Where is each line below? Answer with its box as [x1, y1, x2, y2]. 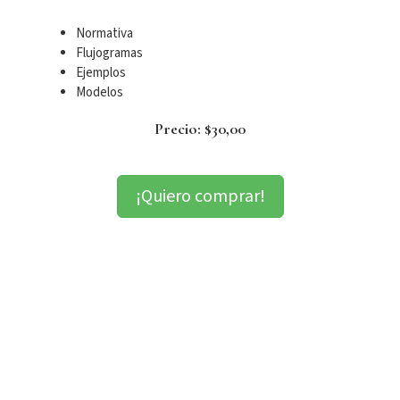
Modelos [76, 82, 123, 102]
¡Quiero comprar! [131, 183, 269, 209]
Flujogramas [76, 43, 143, 62]
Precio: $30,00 [154, 118, 246, 138]
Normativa [76, 23, 133, 43]
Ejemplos [76, 62, 126, 82]
